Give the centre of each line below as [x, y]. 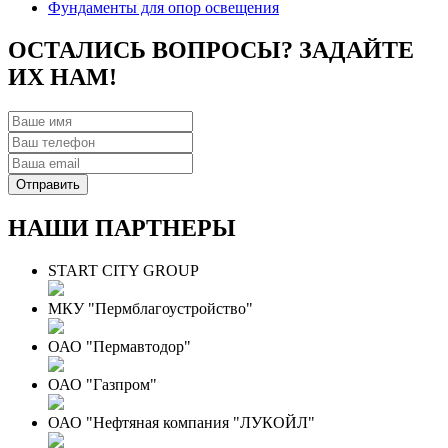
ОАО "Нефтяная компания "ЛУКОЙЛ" [181, 422]
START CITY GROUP [123, 270]
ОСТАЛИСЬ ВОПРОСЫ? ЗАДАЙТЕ [211, 49]
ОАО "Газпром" [102, 384]
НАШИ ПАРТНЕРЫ [122, 227]
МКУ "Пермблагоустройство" [150, 308]
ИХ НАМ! [62, 76]
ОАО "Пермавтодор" [119, 346]
